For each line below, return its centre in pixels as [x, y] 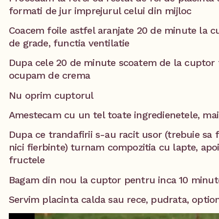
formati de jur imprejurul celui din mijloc [100, 11]
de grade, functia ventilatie [69, 43]
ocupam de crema [49, 76]
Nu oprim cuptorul [51, 95]
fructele [27, 160]
